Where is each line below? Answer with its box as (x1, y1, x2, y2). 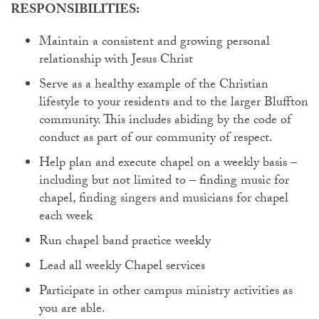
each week (39, 206, 93, 229)
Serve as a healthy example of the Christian (39, 75, 268, 97)
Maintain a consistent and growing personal (39, 32, 270, 54)
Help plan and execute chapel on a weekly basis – (39, 153, 297, 175)
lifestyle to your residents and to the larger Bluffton (39, 93, 308, 115)
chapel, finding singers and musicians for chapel (39, 189, 288, 211)
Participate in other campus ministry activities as (39, 281, 293, 303)
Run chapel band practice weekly (39, 231, 214, 253)
